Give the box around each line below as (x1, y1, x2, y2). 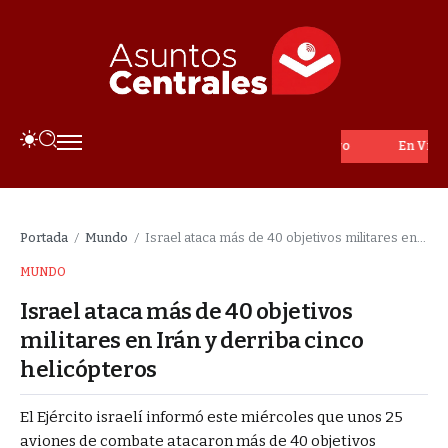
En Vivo (356, 138, 405, 153)
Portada (20, 229, 68, 245)
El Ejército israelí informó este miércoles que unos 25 (20, 407, 403, 426)
